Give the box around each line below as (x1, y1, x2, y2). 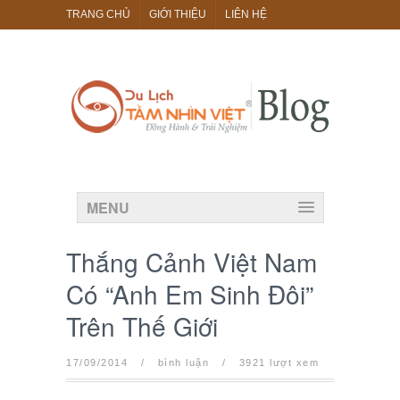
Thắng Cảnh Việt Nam (66, 244, 317, 279)
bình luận (157, 357, 209, 368)
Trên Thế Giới (66, 308, 218, 344)
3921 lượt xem (235, 357, 319, 368)
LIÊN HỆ (225, 8, 267, 21)
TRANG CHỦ (66, 8, 130, 21)
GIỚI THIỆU (149, 8, 206, 21)
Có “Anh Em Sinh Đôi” (66, 276, 313, 312)
